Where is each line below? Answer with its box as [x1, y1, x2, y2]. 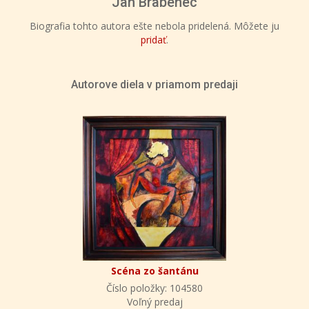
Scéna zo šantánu [110, 263, 199, 277]
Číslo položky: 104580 [106, 281, 203, 295]
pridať [141, 32, 166, 46]
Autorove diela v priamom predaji [71, 77, 238, 91]
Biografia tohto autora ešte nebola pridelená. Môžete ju [30, 19, 279, 32]
